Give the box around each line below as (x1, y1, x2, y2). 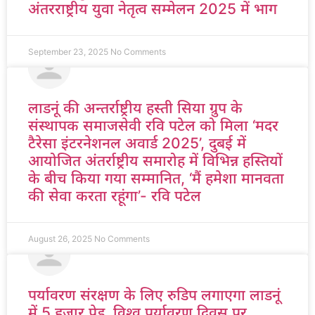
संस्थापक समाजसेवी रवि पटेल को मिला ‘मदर (28, 117, 278, 134)
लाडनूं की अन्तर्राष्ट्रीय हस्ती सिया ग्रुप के (28, 99, 243, 117)
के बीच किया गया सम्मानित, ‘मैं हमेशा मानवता (28, 169, 284, 187)
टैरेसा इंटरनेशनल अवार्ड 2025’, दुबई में (28, 134, 246, 152)
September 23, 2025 (28, 46, 110, 57)
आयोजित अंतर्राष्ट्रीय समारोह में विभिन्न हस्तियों (28, 152, 283, 169)
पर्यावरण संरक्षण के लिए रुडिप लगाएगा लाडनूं (28, 286, 281, 304)
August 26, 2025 (28, 233, 94, 244)
